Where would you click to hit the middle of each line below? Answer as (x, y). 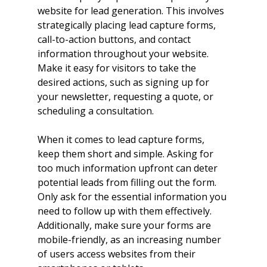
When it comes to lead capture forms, (122, 140)
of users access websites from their (117, 254)
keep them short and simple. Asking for (126, 154)
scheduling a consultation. (95, 111)
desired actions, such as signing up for (124, 83)
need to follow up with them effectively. (125, 211)
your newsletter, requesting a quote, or (126, 97)
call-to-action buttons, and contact (115, 40)
